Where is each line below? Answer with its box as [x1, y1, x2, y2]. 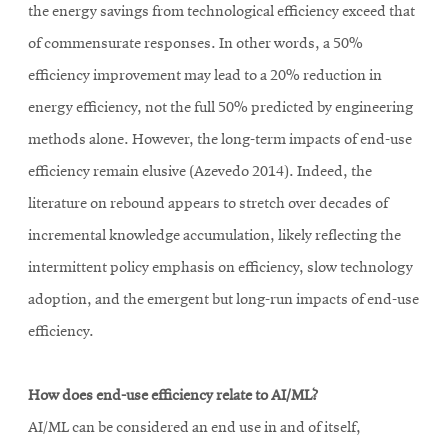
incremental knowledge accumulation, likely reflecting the [28, 228, 401, 245]
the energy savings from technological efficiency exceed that [28, 4, 415, 21]
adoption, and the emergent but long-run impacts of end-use [28, 292, 419, 309]
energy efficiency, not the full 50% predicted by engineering [28, 100, 413, 117]
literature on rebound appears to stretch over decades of [28, 196, 388, 213]
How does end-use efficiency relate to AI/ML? [28, 388, 318, 405]
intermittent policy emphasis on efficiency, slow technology [28, 260, 413, 277]
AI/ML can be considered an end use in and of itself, [28, 420, 361, 437]
